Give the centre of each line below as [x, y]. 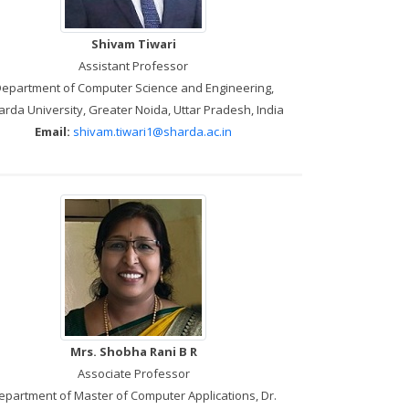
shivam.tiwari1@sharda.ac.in [152, 131]
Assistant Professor [133, 65]
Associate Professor [133, 373]
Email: [52, 131]
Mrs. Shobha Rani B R [133, 351]
